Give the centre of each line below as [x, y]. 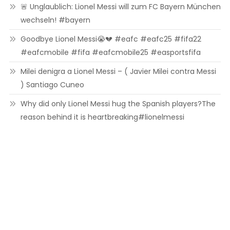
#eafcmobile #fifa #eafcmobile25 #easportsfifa [110, 52]
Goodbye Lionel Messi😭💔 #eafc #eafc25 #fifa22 [111, 39]
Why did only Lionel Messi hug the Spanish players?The [118, 104]
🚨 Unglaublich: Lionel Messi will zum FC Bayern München [120, 7]
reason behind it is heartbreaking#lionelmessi [102, 117]
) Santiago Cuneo [52, 85]
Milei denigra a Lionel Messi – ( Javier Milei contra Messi [118, 71]
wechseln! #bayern [55, 20]
